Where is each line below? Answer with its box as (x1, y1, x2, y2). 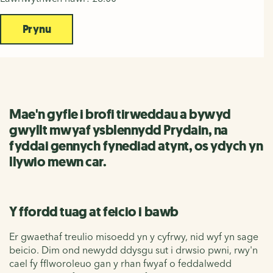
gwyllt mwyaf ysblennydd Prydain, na (9, 121, 228, 139)
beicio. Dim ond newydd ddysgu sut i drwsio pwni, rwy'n (9, 243, 258, 256)
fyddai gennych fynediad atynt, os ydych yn (9, 136, 263, 155)
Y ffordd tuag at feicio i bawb (9, 202, 179, 221)
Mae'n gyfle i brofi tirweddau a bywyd (9, 105, 231, 123)
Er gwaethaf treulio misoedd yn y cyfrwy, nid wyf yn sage (9, 230, 258, 243)
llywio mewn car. (9, 152, 106, 171)
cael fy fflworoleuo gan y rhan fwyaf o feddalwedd (9, 257, 232, 269)
